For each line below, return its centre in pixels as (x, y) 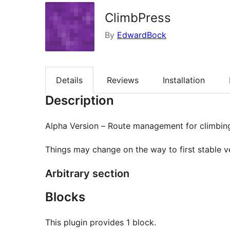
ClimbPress (138, 18)
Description (80, 101)
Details (69, 80)
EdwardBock (142, 35)
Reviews (123, 80)
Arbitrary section (87, 174)
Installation (184, 80)
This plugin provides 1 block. (101, 223)
